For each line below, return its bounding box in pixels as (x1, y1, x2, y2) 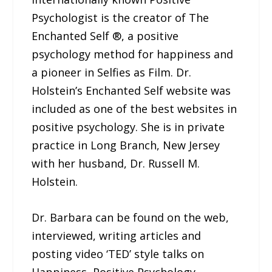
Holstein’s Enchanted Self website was (32, 83, 231, 98)
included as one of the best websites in (32, 101, 237, 117)
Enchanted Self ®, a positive (32, 29, 179, 44)
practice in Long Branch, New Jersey (32, 138, 220, 153)
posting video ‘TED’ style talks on (32, 246, 205, 262)
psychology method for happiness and (32, 47, 234, 62)
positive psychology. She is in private (32, 120, 225, 135)
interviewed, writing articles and (32, 228, 202, 243)
